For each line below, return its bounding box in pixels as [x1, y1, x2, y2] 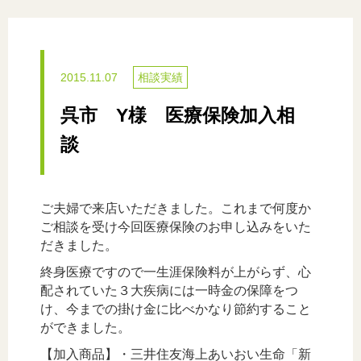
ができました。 [40, 320, 131, 334]
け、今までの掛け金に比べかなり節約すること [40, 301, 311, 316]
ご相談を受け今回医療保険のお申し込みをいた [40, 219, 311, 234]
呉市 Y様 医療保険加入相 [60, 104, 295, 126]
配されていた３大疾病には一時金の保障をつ [40, 283, 298, 297]
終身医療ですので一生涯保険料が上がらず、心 [40, 264, 311, 279]
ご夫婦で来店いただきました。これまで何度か [40, 201, 311, 215]
